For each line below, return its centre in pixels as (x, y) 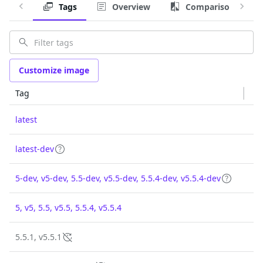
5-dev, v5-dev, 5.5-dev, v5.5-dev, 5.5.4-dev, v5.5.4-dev (118, 178)
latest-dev (35, 149)
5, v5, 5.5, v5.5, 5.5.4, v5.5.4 (68, 207)
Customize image (54, 70)
